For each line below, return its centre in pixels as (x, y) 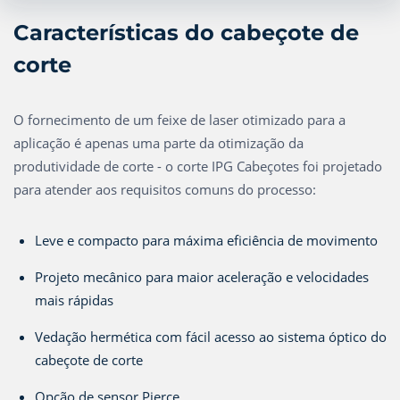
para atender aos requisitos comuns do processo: (165, 189)
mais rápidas (74, 300)
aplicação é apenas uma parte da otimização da (158, 143)
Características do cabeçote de (186, 33)
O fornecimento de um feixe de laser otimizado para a (179, 120)
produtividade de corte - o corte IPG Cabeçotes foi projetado (198, 166)
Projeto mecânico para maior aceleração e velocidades (202, 277)
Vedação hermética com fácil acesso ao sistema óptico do (211, 337)
